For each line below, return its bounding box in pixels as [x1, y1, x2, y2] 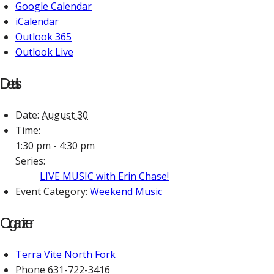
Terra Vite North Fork [15, 247, 116, 261]
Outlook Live [15, 45, 73, 59]
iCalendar [15, 15, 59, 28]
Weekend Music [90, 184, 162, 198]
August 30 [42, 108, 88, 122]
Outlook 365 [15, 30, 72, 43]
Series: [15, 154, 45, 168]
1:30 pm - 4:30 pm [15, 138, 95, 152]
